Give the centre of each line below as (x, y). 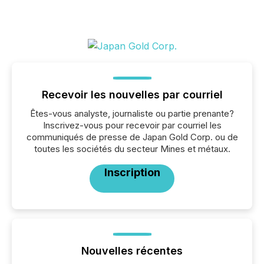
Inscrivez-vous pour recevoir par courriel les (132, 125)
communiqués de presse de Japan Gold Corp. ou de (132, 137)
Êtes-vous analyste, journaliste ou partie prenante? (132, 113)
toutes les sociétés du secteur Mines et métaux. (132, 149)
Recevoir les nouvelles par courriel (132, 95)
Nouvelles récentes (132, 251)
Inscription (132, 172)
